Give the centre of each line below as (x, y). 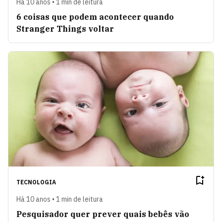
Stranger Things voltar (65, 28)
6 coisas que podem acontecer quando (95, 17)
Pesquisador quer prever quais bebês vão (103, 214)
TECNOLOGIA (36, 182)
